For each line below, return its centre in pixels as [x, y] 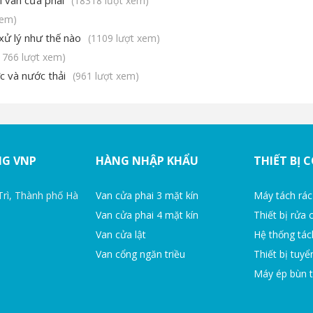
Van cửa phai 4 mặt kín [147, 214]
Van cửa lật [121, 234]
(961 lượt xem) [106, 75]
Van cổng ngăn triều [140, 254]
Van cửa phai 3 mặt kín [147, 195]
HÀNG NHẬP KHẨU [147, 160]
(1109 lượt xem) [124, 38]
